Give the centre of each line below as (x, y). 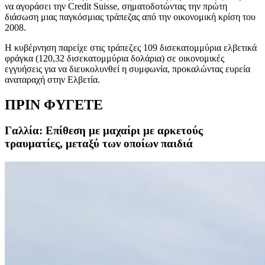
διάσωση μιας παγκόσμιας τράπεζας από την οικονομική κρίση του (130, 17)
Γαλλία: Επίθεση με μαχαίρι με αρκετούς (104, 131)
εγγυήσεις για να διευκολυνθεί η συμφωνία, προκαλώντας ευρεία (127, 69)
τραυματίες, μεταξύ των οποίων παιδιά (99, 144)
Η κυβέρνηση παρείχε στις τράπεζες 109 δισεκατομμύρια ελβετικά (131, 47)
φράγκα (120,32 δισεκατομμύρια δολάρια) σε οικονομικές (114, 58)
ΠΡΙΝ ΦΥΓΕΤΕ (54, 104)
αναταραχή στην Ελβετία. (52, 79)
